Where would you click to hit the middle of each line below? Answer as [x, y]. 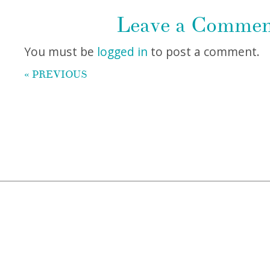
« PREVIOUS [56, 74]
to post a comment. [204, 52]
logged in [122, 52]
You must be [61, 52]
